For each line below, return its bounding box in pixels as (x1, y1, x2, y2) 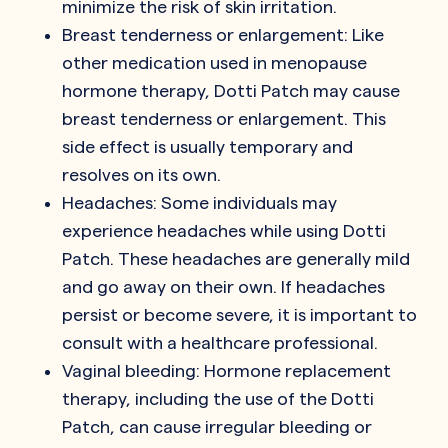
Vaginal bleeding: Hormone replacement (62, 360, 391, 380)
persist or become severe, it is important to (62, 304, 417, 324)
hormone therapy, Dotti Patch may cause (62, 80, 400, 100)
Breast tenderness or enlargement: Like (62, 24, 384, 44)
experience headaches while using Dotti (62, 220, 386, 240)
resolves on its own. (62, 164, 221, 184)
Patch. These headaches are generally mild (62, 248, 410, 268)
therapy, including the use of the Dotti (62, 388, 374, 408)
